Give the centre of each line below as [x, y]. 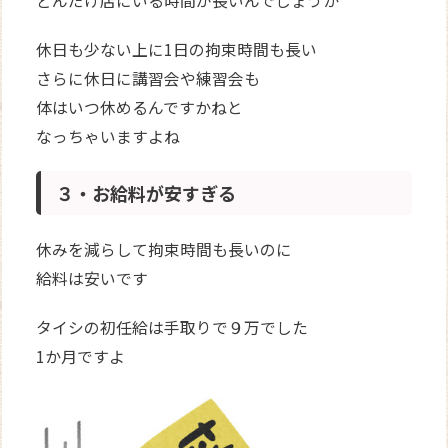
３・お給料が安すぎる [146, 192]
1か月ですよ [81, 356]
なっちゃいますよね [108, 136]
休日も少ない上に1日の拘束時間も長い [177, 49]
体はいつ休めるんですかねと [140, 107]
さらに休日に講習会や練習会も [148, 78]
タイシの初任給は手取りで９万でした [172, 327]
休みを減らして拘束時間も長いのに [164, 249]
